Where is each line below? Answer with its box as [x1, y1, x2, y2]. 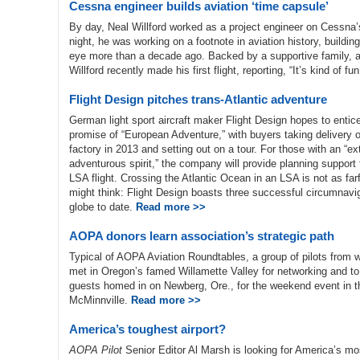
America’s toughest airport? [69, 322, 226, 336]
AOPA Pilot [69, 344, 122, 356]
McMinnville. [69, 294, 131, 306]
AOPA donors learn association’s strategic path [69, 229, 334, 243]
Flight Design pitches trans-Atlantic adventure [69, 92, 327, 106]
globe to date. [69, 201, 136, 213]
